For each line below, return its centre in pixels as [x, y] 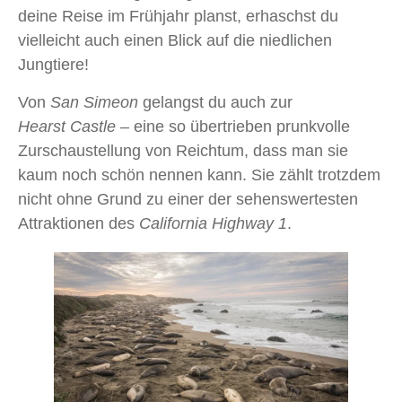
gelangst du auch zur [215, 103]
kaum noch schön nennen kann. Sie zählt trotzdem [199, 175]
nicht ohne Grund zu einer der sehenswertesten [188, 200]
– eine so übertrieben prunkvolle [233, 127]
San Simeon [94, 103]
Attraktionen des [79, 224]
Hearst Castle [67, 127]
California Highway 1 [213, 224]
